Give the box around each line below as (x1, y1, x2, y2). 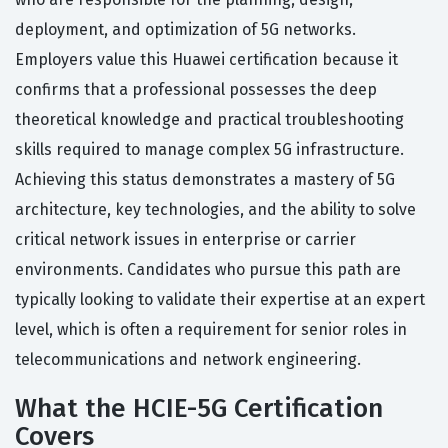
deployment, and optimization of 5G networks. (15, 20, 356, 40)
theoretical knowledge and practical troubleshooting (15, 110, 404, 130)
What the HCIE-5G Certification (15, 393, 383, 425)
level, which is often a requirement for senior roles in (15, 320, 407, 340)
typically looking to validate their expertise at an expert (15, 290, 425, 310)
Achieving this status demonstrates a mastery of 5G (15, 170, 395, 190)
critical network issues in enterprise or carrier (15, 230, 356, 250)
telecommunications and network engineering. (15, 350, 361, 370)
